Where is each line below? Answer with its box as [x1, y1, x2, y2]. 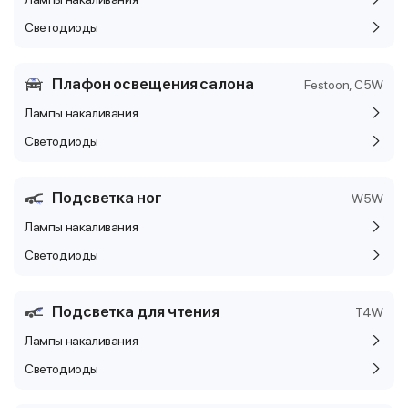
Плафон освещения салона [52, 75, 254, 93]
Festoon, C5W [304, 76, 383, 92]
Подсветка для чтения [52, 302, 219, 321]
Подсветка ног [52, 189, 162, 207]
